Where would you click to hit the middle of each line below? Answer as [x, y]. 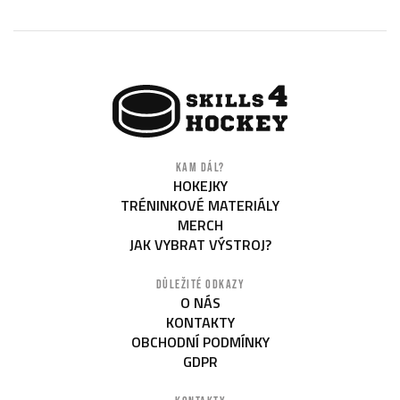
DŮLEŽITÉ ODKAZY [200, 284]
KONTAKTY [200, 323]
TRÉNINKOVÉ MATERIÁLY [200, 206]
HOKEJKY [200, 186]
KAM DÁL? [200, 167]
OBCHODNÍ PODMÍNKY [200, 342]
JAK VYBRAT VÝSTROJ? [200, 245]
